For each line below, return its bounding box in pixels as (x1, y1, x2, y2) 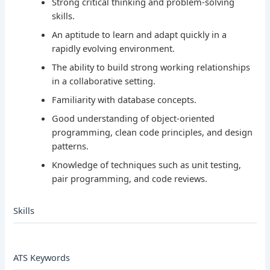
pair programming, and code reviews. (52, 172, 208, 185)
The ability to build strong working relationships (52, 61, 251, 74)
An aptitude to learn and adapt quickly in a (52, 28, 227, 41)
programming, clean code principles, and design (52, 126, 253, 139)
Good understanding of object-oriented (52, 112, 215, 125)
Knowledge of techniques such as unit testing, (52, 159, 242, 171)
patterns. (52, 140, 89, 152)
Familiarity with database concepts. (52, 93, 197, 106)
